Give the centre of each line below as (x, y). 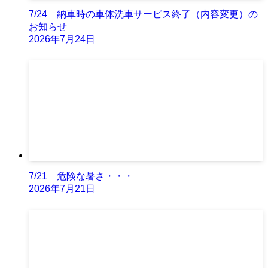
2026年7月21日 (62, 189)
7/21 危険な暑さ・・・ (81, 176)
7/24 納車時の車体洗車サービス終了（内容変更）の (143, 14)
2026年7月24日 (62, 39)
